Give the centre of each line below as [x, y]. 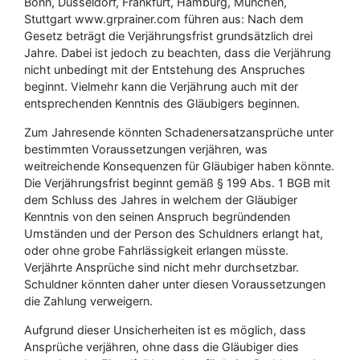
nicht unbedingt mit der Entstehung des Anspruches [165, 69]
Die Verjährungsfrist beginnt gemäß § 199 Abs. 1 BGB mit [177, 182]
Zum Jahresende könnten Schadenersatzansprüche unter [179, 132]
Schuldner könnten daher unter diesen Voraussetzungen [175, 284]
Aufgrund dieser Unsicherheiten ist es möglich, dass [165, 329]
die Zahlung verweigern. [88, 301]
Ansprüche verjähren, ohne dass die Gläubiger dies [162, 346]
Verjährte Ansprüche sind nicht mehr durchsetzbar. [162, 267]
